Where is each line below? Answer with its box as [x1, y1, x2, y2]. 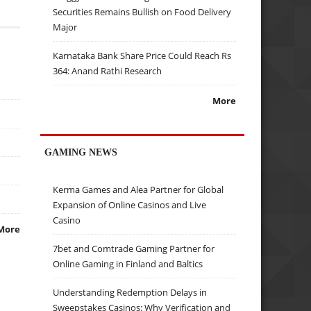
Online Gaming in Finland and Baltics [53, 258, 203, 271]
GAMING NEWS [44, 146, 118, 158]
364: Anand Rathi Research [53, 65, 162, 78]
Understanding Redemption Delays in [53, 286, 208, 299]
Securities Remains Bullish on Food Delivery [53, 6, 232, 19]
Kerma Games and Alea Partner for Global [53, 183, 224, 196]
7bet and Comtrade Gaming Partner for [53, 242, 215, 255]
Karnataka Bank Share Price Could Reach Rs [53, 49, 232, 62]
